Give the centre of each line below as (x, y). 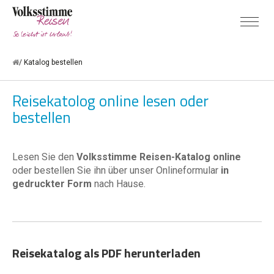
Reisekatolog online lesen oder (110, 101)
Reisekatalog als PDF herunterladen (106, 253)
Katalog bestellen (53, 62)
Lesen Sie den (44, 157)
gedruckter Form (53, 184)
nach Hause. (120, 184)
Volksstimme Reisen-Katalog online (159, 157)
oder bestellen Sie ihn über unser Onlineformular (117, 170)
